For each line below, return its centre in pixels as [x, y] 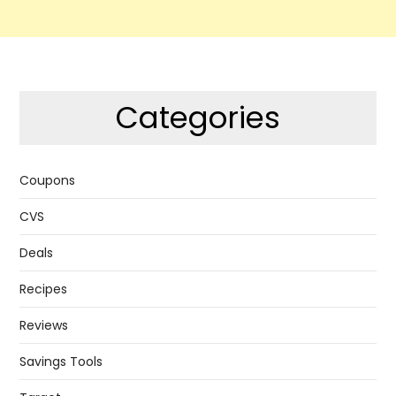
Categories [198, 117]
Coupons [48, 180]
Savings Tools [61, 361]
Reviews [44, 325]
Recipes [44, 289]
